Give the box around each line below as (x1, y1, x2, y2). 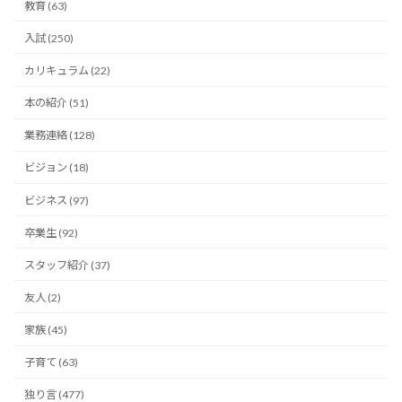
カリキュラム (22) (24, 64, 111, 77)
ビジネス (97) (24, 193, 90, 207)
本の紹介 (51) (24, 96, 90, 110)
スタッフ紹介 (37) (24, 258, 111, 272)
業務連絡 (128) (24, 128, 96, 143)
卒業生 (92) (24, 225, 79, 240)
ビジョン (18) (24, 161, 90, 175)
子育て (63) (24, 355, 79, 370)
